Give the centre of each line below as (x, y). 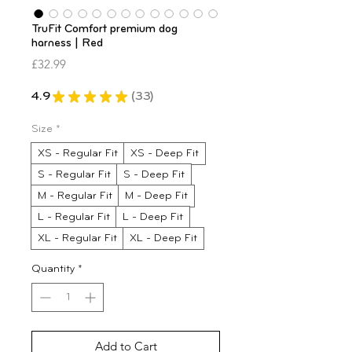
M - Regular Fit (75, 196)
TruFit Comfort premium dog (104, 29)
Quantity (53, 269)
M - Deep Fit (156, 196)
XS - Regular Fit (78, 153)
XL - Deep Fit (163, 238)
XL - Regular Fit (77, 238)
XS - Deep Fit (165, 153)
